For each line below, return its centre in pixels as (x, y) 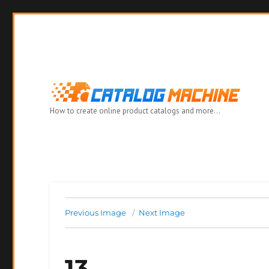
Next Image (162, 213)
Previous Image (95, 213)
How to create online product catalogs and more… (135, 111)
